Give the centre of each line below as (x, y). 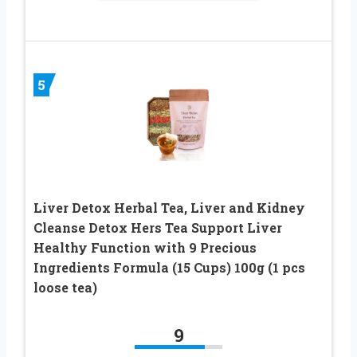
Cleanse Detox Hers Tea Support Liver (158, 227)
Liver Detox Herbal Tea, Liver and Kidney (169, 207)
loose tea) (65, 287)
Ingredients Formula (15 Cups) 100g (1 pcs (169, 267)
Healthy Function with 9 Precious (145, 247)
